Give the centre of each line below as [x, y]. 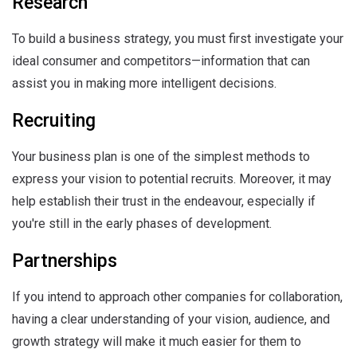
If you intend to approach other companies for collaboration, [177, 297]
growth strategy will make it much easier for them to [157, 341]
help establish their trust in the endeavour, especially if [164, 201]
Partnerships [65, 261]
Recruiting [54, 121]
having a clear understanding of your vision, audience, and [171, 319]
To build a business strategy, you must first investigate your [178, 39]
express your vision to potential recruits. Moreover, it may [172, 179]
